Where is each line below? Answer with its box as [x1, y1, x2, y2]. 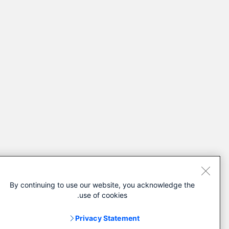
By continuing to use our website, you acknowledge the [18, 180, 203, 189]
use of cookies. [87, 191, 135, 199]
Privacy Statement [83, 214, 148, 222]
